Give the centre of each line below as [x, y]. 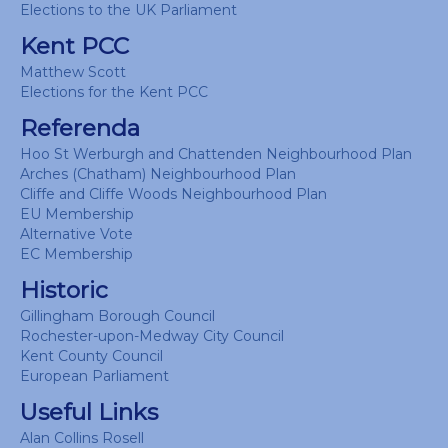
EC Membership [76, 254]
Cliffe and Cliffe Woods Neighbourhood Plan [173, 194]
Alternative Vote [76, 234]
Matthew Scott [73, 72]
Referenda [80, 128]
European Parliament [94, 376]
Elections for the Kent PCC [114, 92]
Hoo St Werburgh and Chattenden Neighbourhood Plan [216, 154]
